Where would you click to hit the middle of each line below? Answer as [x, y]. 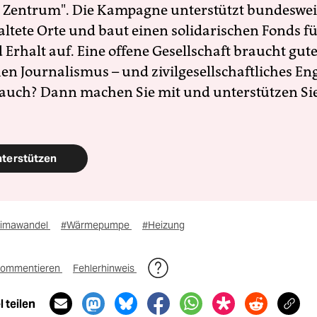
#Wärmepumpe [96, 225]
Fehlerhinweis [105, 268]
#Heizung [163, 225]
